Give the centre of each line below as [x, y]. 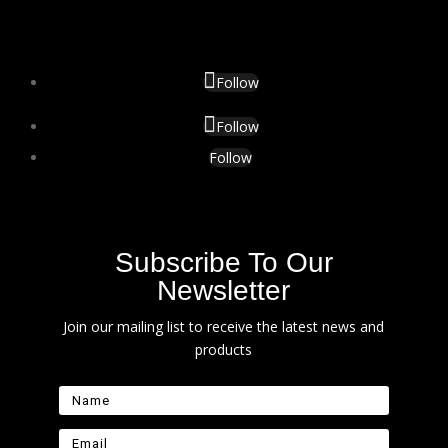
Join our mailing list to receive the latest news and [224, 326]
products [224, 349]
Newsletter [224, 290]
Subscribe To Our [223, 262]
